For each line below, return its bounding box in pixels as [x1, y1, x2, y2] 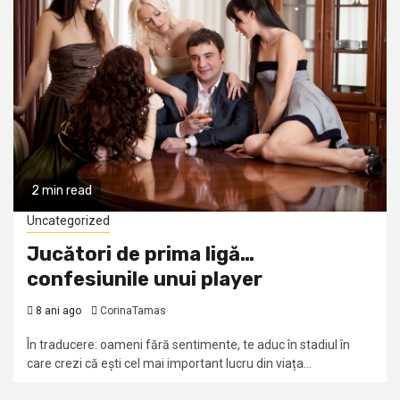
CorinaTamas [100, 304, 166, 317]
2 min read [31, 183, 92, 198]
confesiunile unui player [27, 267, 262, 291]
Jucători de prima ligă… [27, 242, 254, 266]
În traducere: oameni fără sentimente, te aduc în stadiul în [27, 337, 350, 352]
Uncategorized [27, 213, 110, 228]
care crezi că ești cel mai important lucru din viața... [27, 356, 312, 371]
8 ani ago [33, 304, 84, 317]
